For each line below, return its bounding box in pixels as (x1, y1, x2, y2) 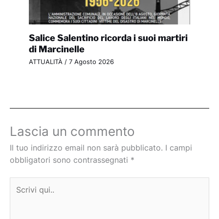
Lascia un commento (10, 123, 135, 139)
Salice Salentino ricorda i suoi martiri (28, 32, 188, 43)
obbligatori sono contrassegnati (10, 155, 131, 165)
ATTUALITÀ (28, 58, 63, 66)
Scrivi (9, 178, 30, 188)
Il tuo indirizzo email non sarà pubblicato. (10, 143, 163, 153)
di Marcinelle (28, 43, 85, 54)
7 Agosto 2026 (68, 58, 114, 66)
